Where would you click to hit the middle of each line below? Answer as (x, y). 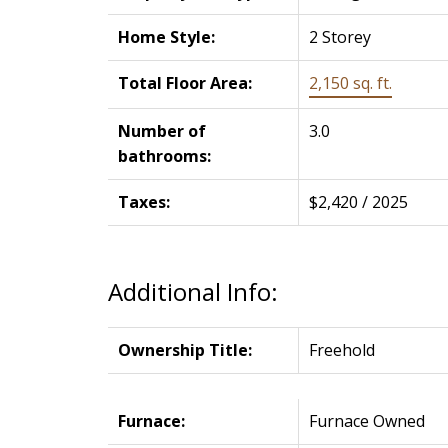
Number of (161, 131)
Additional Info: (192, 292)
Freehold (341, 350)
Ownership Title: (184, 350)
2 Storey (339, 37)
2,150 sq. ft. (350, 83)
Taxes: (143, 202)
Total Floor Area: (184, 83)
